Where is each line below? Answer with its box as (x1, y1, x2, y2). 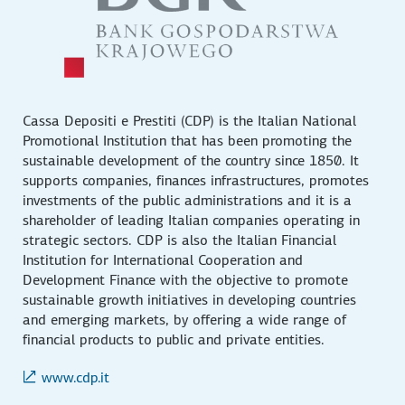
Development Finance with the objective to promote (23, 269, 349, 289)
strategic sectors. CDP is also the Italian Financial (23, 230, 337, 250)
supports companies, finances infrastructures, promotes (23, 170, 370, 190)
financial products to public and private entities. (23, 329, 325, 349)
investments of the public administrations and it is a (23, 190, 353, 210)
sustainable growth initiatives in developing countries (23, 289, 357, 309)
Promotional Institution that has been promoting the (23, 130, 353, 150)
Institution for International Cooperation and (23, 250, 304, 269)
